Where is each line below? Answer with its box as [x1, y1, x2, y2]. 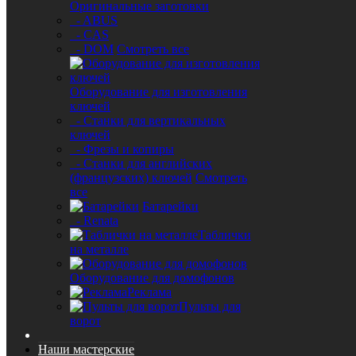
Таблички [198, 228, 251, 242]
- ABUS [70, 14, 118, 27]
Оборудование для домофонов [70, 271, 234, 284]
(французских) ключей [70, 171, 192, 184]
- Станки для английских [70, 157, 212, 170]
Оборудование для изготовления [70, 85, 247, 99]
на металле [70, 242, 129, 256]
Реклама [127, 285, 172, 299]
